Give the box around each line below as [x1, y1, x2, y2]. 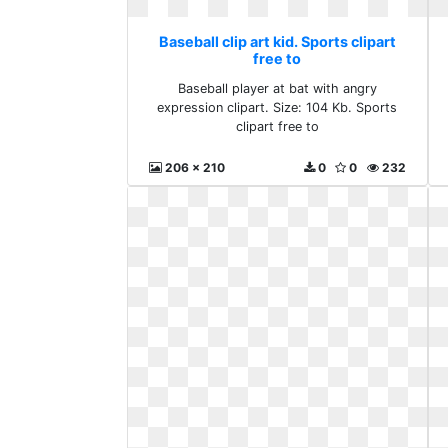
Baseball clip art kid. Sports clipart [158, 32, 396, 50]
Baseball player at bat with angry [177, 80, 377, 96]
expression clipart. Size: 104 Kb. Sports [157, 99, 398, 115]
